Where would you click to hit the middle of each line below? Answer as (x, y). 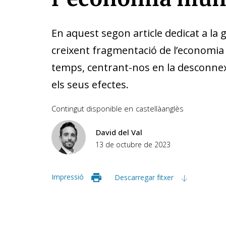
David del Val (119, 132)
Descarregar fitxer (145, 177)
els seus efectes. (90, 84)
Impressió (68, 177)
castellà (149, 108)
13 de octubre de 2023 (133, 145)
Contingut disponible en (92, 108)
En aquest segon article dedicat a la (136, 33)
